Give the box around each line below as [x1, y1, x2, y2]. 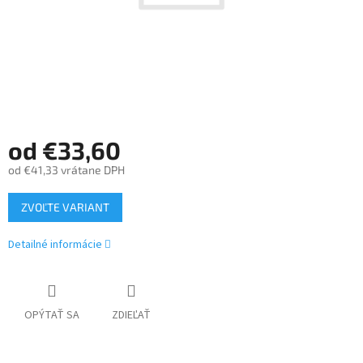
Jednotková [7, 186, 66, 200]
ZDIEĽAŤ [112, 307, 151, 324]
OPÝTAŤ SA [24, 307, 79, 324]
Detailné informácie [8, 237, 102, 254]
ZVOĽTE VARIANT [21, 200, 109, 215]
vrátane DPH [58, 163, 125, 177]
